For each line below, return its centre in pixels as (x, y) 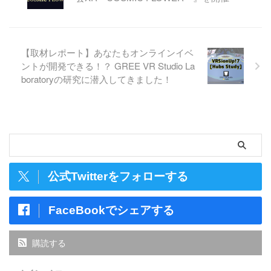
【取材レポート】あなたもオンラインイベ (107, 53)
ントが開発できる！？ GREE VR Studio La (108, 66)
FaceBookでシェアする (111, 211)
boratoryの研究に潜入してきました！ (96, 79)
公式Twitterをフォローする (118, 177)
